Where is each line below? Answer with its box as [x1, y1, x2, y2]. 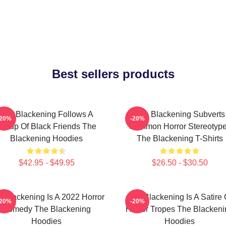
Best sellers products [51, 67, 175, 81]
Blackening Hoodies [10, 134, 83, 143]
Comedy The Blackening [2, 205, 91, 213]
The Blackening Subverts [134, 110, 225, 119]
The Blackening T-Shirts [136, 134, 223, 143]
